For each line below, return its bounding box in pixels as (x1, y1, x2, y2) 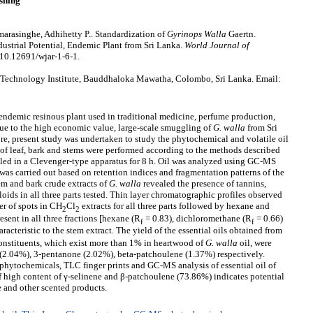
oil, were (238, 237, 272, 248)
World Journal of (184, 40, 249, 51)
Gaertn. (226, 29, 256, 40)
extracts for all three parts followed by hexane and (80, 201, 270, 212)
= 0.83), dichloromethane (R (143, 212, 252, 224)
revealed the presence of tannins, (141, 178, 266, 189)
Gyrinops (167, 29, 204, 40)
